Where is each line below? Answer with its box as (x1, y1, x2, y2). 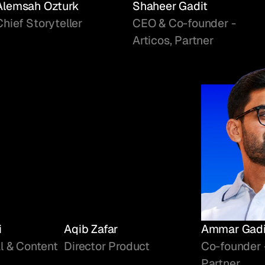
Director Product (64, 238, 150, 254)
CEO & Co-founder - (132, 15, 236, 31)
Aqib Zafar (64, 221, 118, 237)
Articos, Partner (132, 33, 214, 49)
